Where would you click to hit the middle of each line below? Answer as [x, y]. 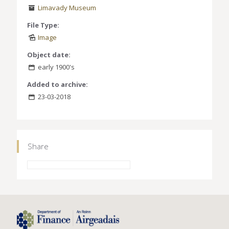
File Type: [43, 25]
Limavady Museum [67, 8]
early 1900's [56, 67]
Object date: [49, 55]
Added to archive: [58, 85]
